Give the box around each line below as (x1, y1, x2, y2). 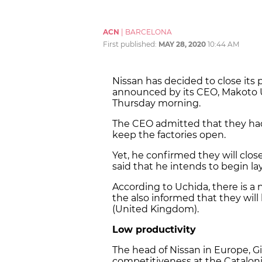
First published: (103, 40, 158, 49)
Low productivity (112, 224, 196, 236)
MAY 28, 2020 (158, 40, 206, 49)
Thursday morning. (112, 98, 203, 109)
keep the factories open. (112, 129, 228, 141)
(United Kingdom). (112, 204, 201, 215)
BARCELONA (125, 27, 172, 37)
